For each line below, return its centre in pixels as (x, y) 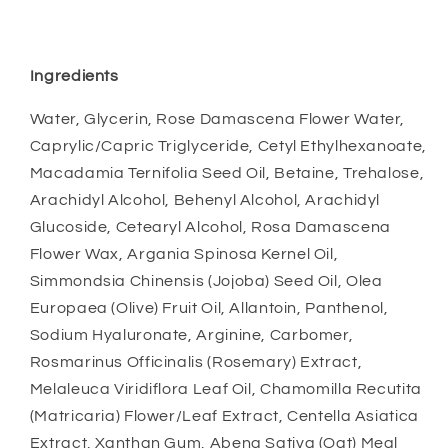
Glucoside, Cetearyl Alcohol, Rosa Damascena (210, 227)
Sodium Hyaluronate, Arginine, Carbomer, (191, 335)
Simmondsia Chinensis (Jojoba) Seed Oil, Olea (206, 281)
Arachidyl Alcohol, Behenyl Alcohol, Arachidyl (205, 200)
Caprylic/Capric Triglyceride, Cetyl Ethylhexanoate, (228, 146)
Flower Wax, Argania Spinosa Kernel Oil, (184, 254)
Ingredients (74, 76)
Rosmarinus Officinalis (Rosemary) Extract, (196, 362)
